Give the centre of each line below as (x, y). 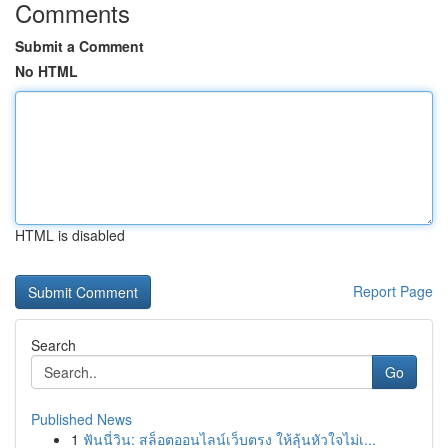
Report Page (393, 291)
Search (53, 345)
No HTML (46, 71)
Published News (81, 419)
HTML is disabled (70, 235)
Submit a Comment (79, 46)
